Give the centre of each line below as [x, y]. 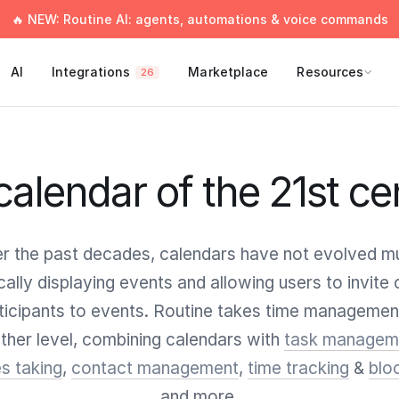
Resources [330, 72]
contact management [155, 368]
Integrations [91, 72]
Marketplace [228, 72]
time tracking [298, 368]
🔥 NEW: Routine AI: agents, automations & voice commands [199, 19]
